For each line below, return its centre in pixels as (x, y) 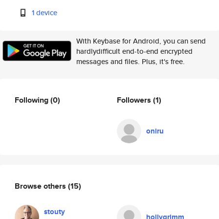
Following (33, 100)
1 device (45, 12)
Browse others (41, 186)
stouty (55, 212)
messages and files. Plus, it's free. (131, 61)
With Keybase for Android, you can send (141, 41)
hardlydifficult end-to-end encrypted (134, 51)
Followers (135, 100)
